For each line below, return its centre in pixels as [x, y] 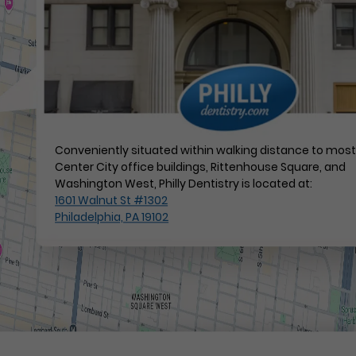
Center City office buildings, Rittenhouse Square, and [201, 167]
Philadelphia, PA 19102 [112, 217]
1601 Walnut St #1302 [112, 201]
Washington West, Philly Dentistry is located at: [184, 184]
